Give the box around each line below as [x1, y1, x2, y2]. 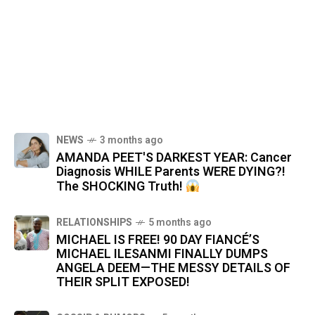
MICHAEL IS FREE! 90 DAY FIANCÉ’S [56, 231, 259, 250]
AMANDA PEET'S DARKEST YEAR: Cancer [56, 148, 292, 167]
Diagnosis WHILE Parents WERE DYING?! [56, 162, 285, 181]
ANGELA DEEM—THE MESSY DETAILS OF [56, 259, 290, 278]
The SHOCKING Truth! [56, 177, 186, 197]
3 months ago [100, 132, 163, 148]
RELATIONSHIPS [56, 215, 132, 231]
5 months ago [148, 215, 212, 231]
